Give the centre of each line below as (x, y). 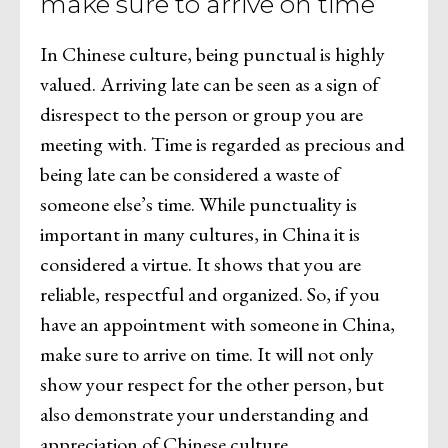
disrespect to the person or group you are (201, 113)
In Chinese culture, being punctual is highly (212, 53)
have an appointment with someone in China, (217, 323)
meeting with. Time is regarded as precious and (222, 143)
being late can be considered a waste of (190, 173)
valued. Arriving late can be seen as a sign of (209, 83)
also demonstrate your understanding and (204, 413)
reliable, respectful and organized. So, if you (210, 293)
